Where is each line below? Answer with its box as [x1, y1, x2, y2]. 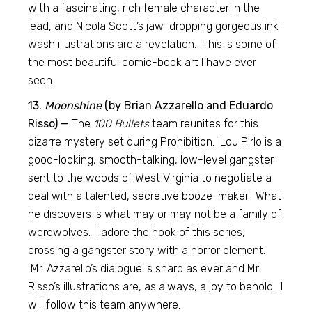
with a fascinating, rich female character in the [28, 1, 260, 15]
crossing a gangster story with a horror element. [28, 244, 266, 257]
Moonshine [45, 99, 102, 112]
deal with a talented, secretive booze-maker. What [28, 189, 282, 203]
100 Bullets [93, 117, 150, 130]
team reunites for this [149, 117, 259, 130]
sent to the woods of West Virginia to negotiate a [28, 171, 272, 185]
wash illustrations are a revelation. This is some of [28, 38, 276, 51]
